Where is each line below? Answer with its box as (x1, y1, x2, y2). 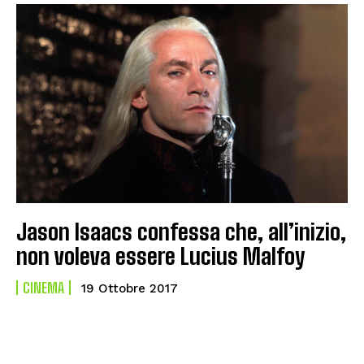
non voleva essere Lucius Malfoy (16, 241, 305, 270)
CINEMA (23, 278, 64, 297)
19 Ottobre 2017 (81, 280, 178, 296)
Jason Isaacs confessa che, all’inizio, (16, 217, 346, 245)
